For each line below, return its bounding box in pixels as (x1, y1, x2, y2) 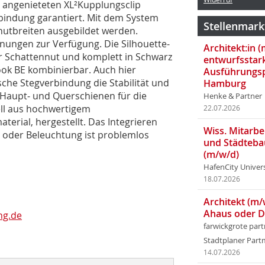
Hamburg (203, 77, 246, 90)
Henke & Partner (203, 91, 262, 101)
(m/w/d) (203, 148, 239, 161)
